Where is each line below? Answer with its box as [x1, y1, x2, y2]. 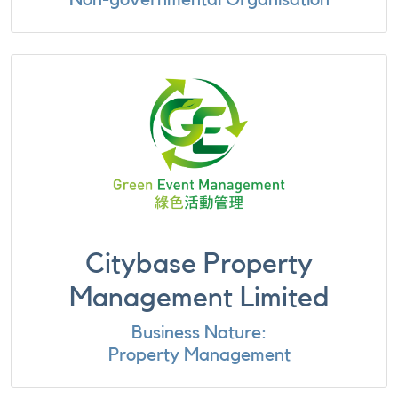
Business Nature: [131, 323, 267, 342]
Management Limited [68, 283, 330, 312]
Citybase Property [85, 250, 313, 278]
